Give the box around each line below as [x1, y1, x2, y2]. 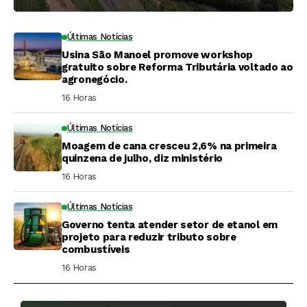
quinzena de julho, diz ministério [62, 152, 223, 165]
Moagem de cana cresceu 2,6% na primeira [62, 140, 277, 153]
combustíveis [62, 243, 130, 256]
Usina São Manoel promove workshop [62, 49, 254, 62]
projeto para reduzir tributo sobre [62, 231, 236, 244]
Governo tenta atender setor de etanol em [62, 219, 278, 232]
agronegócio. [62, 73, 127, 86]
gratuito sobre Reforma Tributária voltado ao [62, 61, 293, 74]
